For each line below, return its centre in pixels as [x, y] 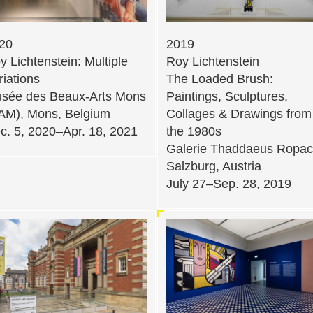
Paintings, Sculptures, [227, 97]
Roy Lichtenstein [213, 62]
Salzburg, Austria [214, 167]
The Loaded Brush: [220, 79]
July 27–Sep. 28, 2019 [229, 184]
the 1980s [194, 132]
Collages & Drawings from [239, 114]
